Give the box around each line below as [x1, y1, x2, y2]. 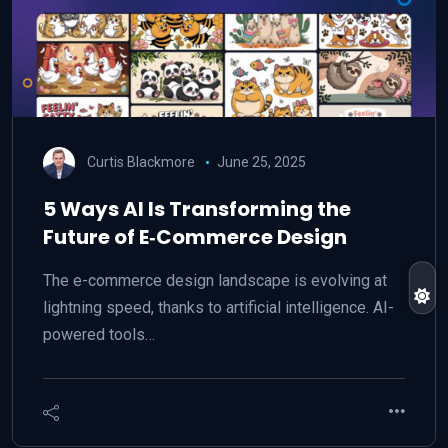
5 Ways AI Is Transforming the [43, 195, 351, 223]
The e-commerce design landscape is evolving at [43, 271, 387, 290]
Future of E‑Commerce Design [43, 223, 347, 251]
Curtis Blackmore [87, 153, 195, 170]
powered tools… [43, 325, 155, 344]
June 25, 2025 [216, 153, 306, 170]
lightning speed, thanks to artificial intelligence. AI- [43, 298, 394, 317]
